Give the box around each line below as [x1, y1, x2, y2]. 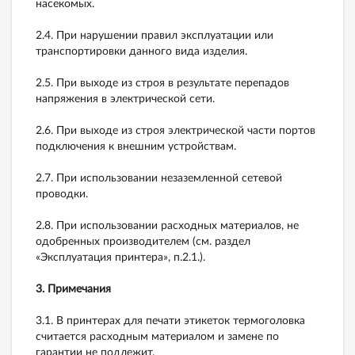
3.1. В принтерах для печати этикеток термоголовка [36, 315, 305, 326]
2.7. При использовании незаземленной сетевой [36, 172, 282, 184]
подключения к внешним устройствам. [36, 140, 236, 152]
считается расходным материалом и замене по [36, 330, 279, 342]
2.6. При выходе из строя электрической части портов [36, 124, 315, 136]
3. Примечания [36, 283, 111, 295]
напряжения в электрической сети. [36, 93, 215, 105]
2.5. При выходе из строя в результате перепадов [36, 77, 289, 89]
